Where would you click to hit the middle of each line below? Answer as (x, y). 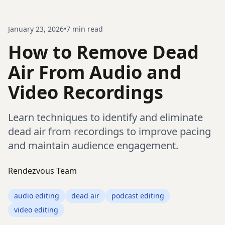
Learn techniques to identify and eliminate (105, 117)
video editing (36, 210)
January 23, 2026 (36, 29)
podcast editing (138, 196)
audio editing (37, 196)
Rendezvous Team (42, 171)
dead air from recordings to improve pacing (109, 131)
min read (87, 29)
